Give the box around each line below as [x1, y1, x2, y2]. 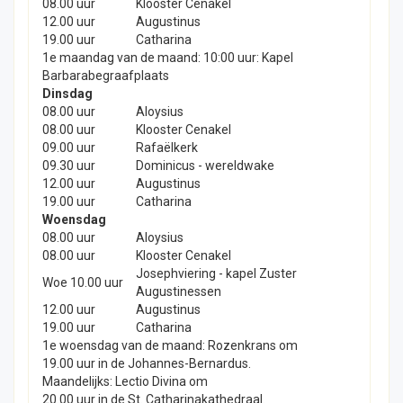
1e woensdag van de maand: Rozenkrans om [42, 337, 298, 353]
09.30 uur [42, 157, 95, 173]
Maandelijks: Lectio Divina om [42, 373, 208, 389]
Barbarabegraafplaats [42, 67, 169, 83]
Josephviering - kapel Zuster [136, 265, 297, 281]
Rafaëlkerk [136, 139, 198, 155]
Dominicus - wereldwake [136, 157, 274, 173]
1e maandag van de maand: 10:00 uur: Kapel [42, 49, 293, 65]
